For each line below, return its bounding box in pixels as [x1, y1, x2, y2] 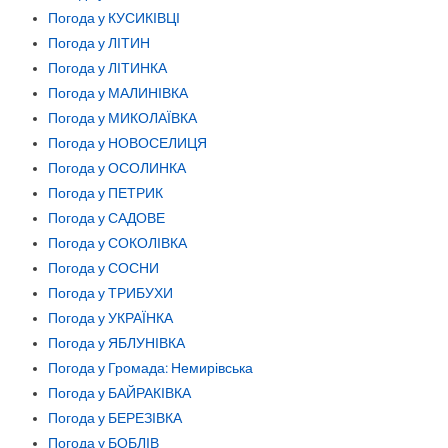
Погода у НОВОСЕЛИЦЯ [47, 134, 207, 151]
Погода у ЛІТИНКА [47, 59, 167, 76]
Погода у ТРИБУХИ [47, 284, 173, 301]
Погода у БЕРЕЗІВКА [47, 409, 182, 426]
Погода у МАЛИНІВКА [47, 84, 188, 101]
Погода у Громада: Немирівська [47, 359, 253, 376]
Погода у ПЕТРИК [47, 184, 163, 201]
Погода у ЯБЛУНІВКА [47, 334, 185, 351]
